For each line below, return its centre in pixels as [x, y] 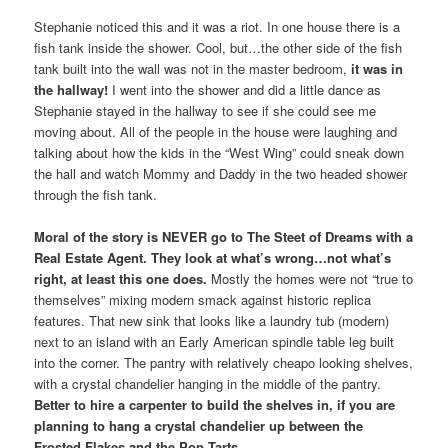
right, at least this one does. [121, 279]
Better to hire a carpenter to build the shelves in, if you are [215, 405]
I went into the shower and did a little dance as [247, 90]
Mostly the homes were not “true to [310, 279]
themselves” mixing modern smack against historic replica [203, 300]
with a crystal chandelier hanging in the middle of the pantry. [208, 384]
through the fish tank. [96, 195]
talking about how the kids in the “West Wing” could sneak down [219, 153]
